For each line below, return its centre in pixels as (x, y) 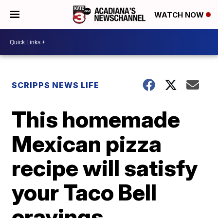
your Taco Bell (84, 192)
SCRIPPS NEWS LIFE (56, 85)
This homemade (96, 119)
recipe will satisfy (105, 168)
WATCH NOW (180, 15)
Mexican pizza (87, 144)
